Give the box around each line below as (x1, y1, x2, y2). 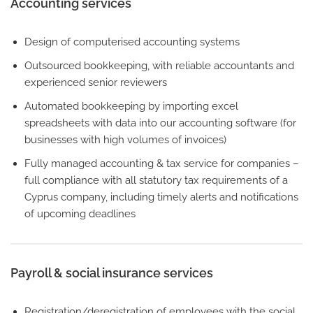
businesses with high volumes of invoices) (24, 133, 226, 146)
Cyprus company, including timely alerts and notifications (24, 190, 298, 203)
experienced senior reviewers (24, 75, 167, 89)
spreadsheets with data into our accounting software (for (24, 116, 296, 129)
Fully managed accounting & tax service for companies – (24, 156, 299, 170)
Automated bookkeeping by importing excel (24, 99, 238, 112)
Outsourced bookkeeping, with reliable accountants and (24, 59, 294, 72)
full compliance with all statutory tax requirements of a (24, 173, 288, 187)
